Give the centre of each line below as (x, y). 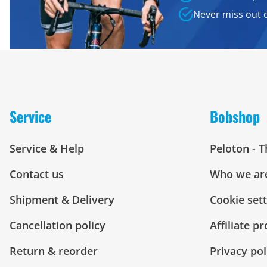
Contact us (37, 174)
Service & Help (47, 148)
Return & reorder (54, 251)
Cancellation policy (58, 225)
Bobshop (235, 116)
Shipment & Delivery (62, 200)
